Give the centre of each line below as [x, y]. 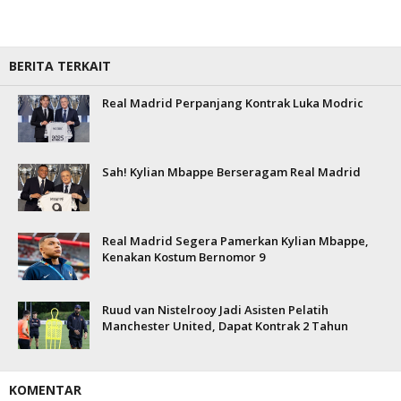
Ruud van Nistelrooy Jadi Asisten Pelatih [215, 310]
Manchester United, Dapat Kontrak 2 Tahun [225, 326]
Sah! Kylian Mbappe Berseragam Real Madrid [231, 172]
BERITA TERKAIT [60, 66]
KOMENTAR [45, 390]
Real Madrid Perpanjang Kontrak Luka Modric [233, 103]
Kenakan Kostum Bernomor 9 [183, 257]
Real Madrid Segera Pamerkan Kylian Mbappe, [235, 241]
